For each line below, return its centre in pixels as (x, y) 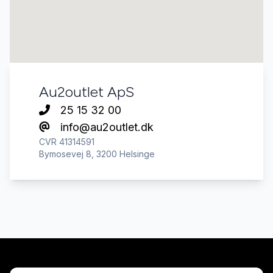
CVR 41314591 (67, 142)
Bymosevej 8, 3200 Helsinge (97, 154)
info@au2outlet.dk (105, 127)
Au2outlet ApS (87, 92)
